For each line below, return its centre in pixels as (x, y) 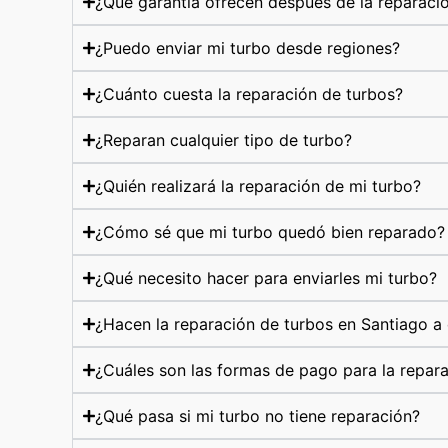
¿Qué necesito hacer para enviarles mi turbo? (266, 278)
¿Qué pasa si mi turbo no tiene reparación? (258, 416)
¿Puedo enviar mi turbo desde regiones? (248, 48)
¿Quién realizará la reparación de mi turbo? (258, 186)
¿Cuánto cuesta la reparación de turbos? (249, 94)
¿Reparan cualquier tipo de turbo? (224, 140)
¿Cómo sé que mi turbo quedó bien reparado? (270, 232)
